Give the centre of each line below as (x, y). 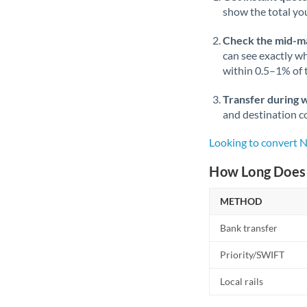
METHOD (241, 201)
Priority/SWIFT (253, 255)
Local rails (242, 281)
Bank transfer (249, 228)
